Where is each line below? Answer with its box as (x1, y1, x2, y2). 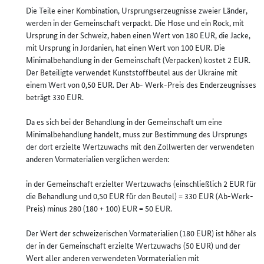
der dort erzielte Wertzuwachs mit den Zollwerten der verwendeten (26, 140, 254, 152)
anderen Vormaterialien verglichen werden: (26, 153, 169, 164)
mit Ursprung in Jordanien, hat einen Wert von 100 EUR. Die (26, 41, 225, 53)
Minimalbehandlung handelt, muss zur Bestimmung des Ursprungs (26, 128, 247, 140)
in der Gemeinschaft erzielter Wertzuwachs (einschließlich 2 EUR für (26, 177, 256, 189)
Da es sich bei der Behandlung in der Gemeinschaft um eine (26, 115, 222, 127)
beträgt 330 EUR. (26, 91, 84, 103)
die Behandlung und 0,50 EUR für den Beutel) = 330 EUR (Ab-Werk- (26, 190, 253, 202)
